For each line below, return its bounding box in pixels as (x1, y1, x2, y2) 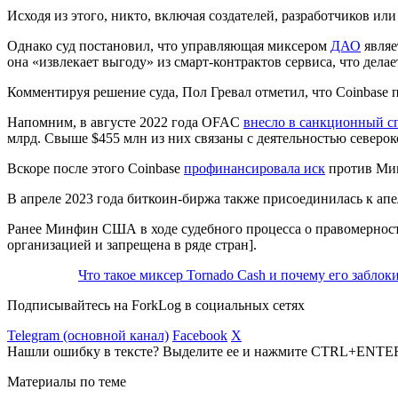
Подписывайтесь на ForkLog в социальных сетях (7, 297, 305, 313)
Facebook (172, 327, 227, 343)
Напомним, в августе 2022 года (7, 114, 202, 130)
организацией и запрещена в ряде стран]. (7, 236, 257, 252)
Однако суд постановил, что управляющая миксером (7, 37, 330, 53)
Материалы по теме (7, 373, 126, 389)
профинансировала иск (184, 160, 325, 176)
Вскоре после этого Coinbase (7, 160, 184, 176)
